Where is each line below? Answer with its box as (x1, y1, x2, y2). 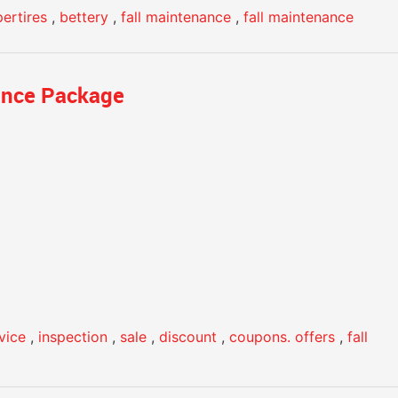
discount (159, 327, 217, 346)
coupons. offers (229, 327, 335, 346)
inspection (38, 327, 107, 346)
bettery (60, 8, 108, 26)
